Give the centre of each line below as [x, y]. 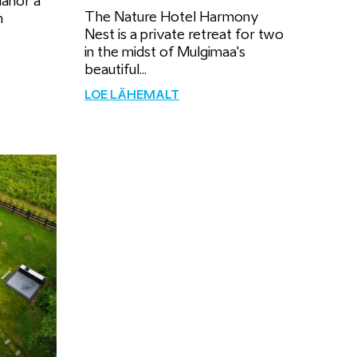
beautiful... [116, 70]
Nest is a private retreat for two [184, 35]
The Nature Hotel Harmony [172, 18]
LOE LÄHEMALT [132, 96]
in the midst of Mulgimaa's [165, 53]
